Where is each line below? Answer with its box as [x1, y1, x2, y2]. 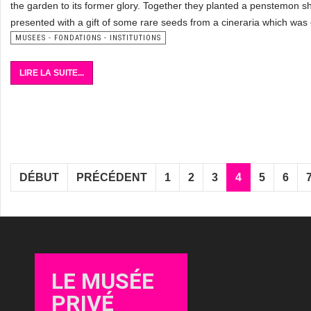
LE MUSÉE [51, 268, 154, 294]
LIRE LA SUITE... [19, 68, 84, 78]
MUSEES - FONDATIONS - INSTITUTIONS [15, 33, 161, 42]
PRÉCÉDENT [76, 171, 147, 183]
